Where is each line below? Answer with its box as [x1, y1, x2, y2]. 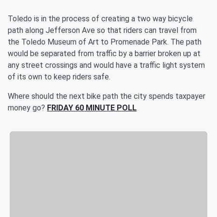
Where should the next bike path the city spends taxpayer [8, 92, 205, 101]
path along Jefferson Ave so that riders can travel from [8, 26, 197, 35]
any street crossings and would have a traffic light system [8, 61, 205, 70]
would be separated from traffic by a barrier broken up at [8, 49, 201, 58]
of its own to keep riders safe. [8, 72, 110, 81]
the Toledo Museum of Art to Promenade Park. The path [8, 37, 201, 46]
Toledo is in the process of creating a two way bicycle [8, 14, 193, 23]
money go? [8, 103, 47, 112]
